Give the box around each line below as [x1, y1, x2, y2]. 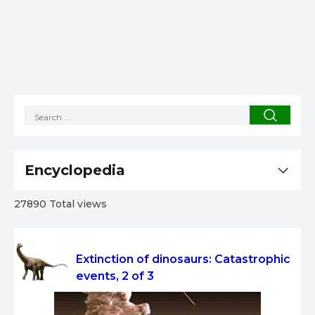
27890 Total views [14, 198, 107, 211]
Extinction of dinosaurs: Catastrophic [76, 252, 290, 266]
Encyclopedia [25, 162, 125, 179]
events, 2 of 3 [76, 269, 154, 283]
